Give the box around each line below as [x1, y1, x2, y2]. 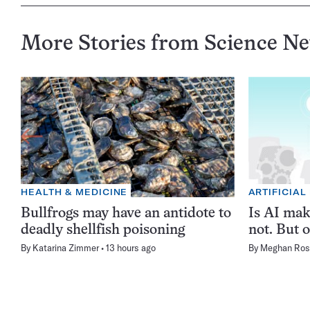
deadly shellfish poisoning [21, 223, 185, 237]
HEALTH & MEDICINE [21, 186, 128, 197]
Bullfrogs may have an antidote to [21, 206, 231, 220]
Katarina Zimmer [33, 241, 99, 253]
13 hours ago [106, 241, 156, 253]
